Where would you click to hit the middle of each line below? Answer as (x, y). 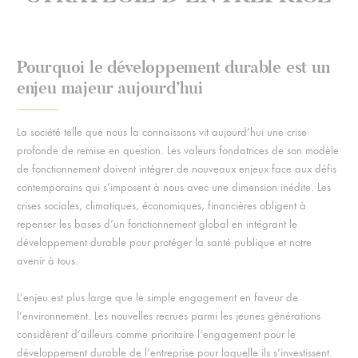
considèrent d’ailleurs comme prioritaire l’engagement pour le (156, 334)
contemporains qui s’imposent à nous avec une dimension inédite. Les (173, 187)
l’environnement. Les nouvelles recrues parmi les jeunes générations (168, 316)
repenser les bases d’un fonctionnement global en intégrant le (157, 224)
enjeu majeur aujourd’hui (109, 88)
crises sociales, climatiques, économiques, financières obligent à (161, 205)
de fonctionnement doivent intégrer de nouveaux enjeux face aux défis (176, 169)
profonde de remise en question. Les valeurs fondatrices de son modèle (177, 150)
